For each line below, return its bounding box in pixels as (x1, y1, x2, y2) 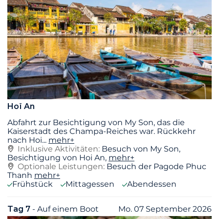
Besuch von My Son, (102, 144, 180, 154)
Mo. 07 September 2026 (118, 204, 212, 214)
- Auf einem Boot (32, 204, 99, 214)
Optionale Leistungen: (18, 162, 105, 172)
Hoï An (7, 102, 35, 111)
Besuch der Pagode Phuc (107, 162, 206, 172)
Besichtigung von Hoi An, (7, 153, 109, 163)
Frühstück (12, 179, 53, 189)
